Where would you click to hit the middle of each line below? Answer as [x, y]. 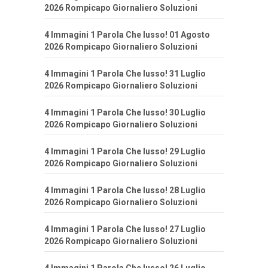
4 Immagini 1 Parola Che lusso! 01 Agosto [127, 35]
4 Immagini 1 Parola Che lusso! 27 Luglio [125, 229]
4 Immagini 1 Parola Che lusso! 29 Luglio [125, 152]
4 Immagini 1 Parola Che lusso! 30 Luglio [125, 113]
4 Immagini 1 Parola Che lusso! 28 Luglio [125, 191]
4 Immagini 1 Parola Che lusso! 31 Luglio [125, 74]
